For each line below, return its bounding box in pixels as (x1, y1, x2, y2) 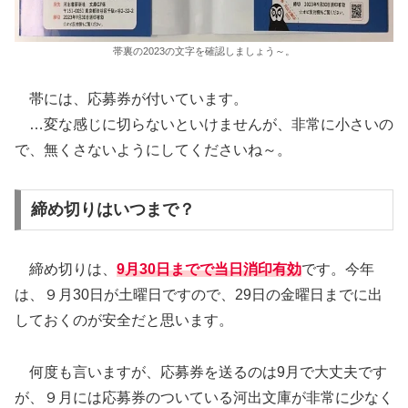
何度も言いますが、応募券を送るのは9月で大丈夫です (15, 364, 387, 381)
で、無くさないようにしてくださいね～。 (15, 141, 291, 158)
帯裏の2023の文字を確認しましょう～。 (113, 45, 295, 56)
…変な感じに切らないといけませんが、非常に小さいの (15, 116, 393, 132)
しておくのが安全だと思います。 (15, 312, 233, 329)
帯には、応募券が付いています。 (15, 90, 248, 107)
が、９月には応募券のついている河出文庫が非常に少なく (15, 390, 393, 406)
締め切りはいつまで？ (30, 200, 195, 219)
